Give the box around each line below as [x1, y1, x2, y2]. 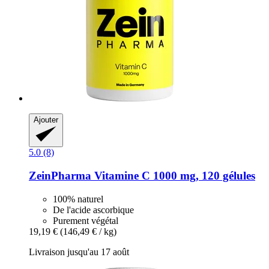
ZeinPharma [29, 169, 91, 183]
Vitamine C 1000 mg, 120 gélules [91, 169, 255, 183]
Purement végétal [53, 215, 118, 226]
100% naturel [53, 193, 103, 204]
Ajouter [34, 115, 58, 125]
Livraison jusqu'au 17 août [29, 246, 129, 257]
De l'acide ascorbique [53, 204, 134, 215]
